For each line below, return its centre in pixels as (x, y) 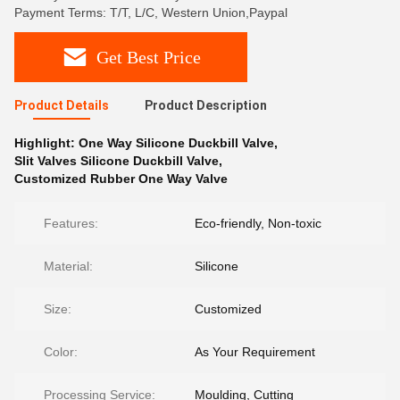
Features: (71, 223)
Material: (68, 266)
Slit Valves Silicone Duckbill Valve (117, 161)
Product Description (206, 105)
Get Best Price (149, 57)
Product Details (62, 105)
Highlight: (46, 143)
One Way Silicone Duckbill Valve (176, 143)
